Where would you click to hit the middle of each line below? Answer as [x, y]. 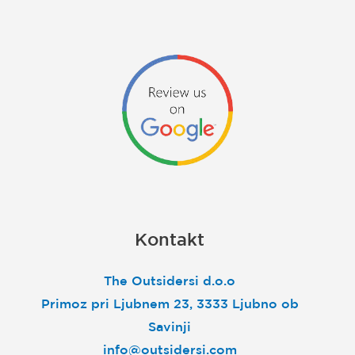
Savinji [170, 327]
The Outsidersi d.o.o [170, 281]
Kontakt [170, 239]
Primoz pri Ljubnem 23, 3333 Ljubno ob [170, 304]
